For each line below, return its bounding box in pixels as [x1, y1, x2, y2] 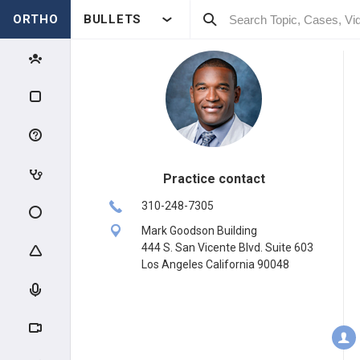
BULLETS [84, 12, 141, 27]
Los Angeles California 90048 [141, 258, 289, 271]
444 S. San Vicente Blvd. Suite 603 [141, 241, 313, 254]
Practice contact [162, 171, 265, 186]
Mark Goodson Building [141, 224, 257, 237]
